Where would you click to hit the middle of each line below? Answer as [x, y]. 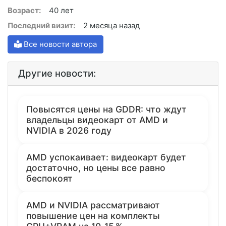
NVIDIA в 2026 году [69, 130]
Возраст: [24, 10]
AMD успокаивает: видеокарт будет [106, 157]
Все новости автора [59, 44]
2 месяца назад [111, 25]
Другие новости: [57, 73]
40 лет [61, 10]
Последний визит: [41, 25]
